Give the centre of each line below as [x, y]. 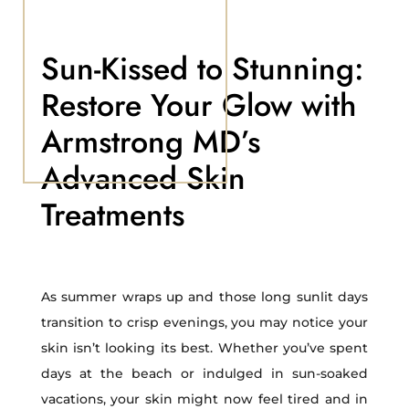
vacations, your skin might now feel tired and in [204, 399]
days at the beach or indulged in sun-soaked [204, 373]
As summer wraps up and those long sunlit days [204, 297]
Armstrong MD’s [150, 142]
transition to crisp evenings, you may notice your [204, 322]
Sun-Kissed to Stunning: [202, 69]
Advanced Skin [143, 178]
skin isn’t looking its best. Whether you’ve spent [204, 348]
